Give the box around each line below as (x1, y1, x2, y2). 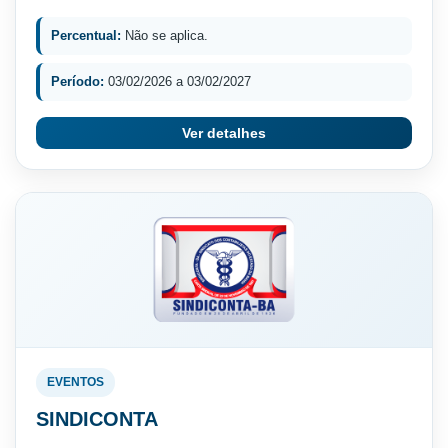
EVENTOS (47, 374, 104, 389)
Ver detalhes (182, 124, 266, 141)
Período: (51, 73, 104, 89)
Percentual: (51, 27, 121, 43)
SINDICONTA (36, 407, 158, 430)
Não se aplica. (121, 27, 208, 43)
